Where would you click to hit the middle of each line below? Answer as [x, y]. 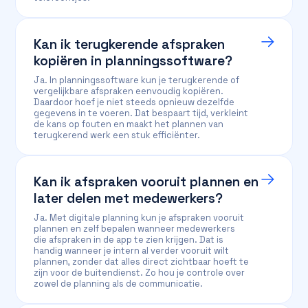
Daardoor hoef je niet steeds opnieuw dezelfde [134, 102]
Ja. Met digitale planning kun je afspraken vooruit [139, 218]
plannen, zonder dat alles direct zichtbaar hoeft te [142, 262]
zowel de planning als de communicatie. [119, 284]
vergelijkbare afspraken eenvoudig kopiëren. [129, 91]
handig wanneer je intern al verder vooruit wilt [132, 251]
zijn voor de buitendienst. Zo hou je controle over [140, 273]
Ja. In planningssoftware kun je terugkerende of [137, 80]
